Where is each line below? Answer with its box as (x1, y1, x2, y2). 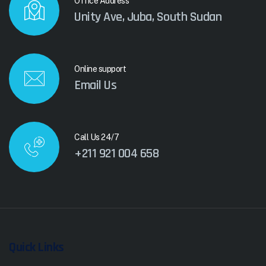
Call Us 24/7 (74, 132, 119, 142)
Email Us (74, 77, 116, 94)
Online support (74, 64, 126, 74)
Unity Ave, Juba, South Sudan (74, 9, 221, 26)
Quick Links (9, 239, 64, 256)
